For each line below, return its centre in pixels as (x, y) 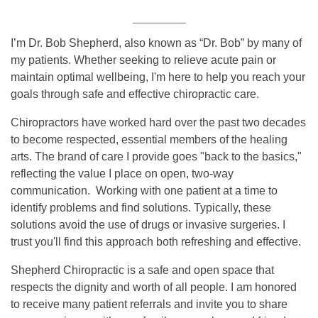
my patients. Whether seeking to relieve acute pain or (143, 60)
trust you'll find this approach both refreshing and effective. (156, 242)
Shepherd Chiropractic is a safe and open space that (142, 270)
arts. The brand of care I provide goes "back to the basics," (156, 157)
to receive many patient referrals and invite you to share (149, 305)
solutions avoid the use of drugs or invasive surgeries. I (148, 225)
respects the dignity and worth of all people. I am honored (154, 287)
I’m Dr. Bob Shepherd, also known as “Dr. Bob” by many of (156, 43)
